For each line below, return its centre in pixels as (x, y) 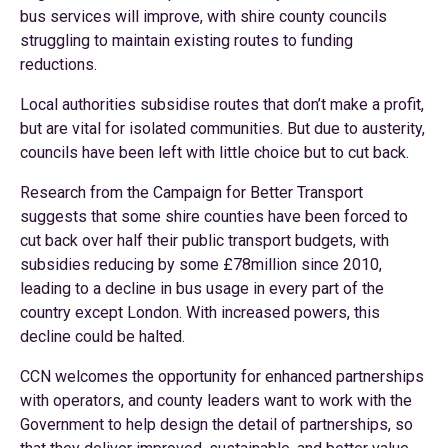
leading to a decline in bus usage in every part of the (202, 288)
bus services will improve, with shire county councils (203, 16)
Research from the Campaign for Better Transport (191, 192)
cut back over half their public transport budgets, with (204, 240)
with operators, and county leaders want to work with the (216, 400)
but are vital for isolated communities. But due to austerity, (222, 128)
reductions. (58, 64)
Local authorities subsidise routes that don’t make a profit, (222, 104)
